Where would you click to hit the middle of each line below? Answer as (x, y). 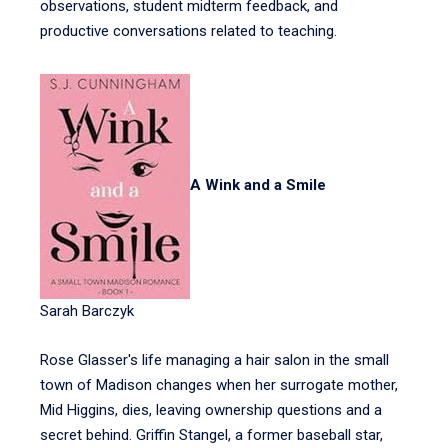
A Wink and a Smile (258, 185)
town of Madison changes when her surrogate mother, (219, 385)
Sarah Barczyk (87, 311)
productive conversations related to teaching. (188, 31)
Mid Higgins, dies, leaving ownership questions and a (211, 410)
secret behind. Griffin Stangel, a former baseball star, (211, 435)
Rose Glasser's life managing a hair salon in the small (214, 360)
